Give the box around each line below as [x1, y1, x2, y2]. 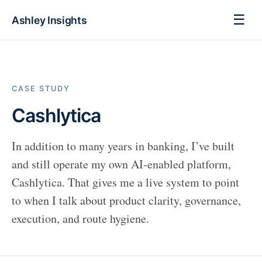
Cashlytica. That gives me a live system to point [12, 174, 239, 190]
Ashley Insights [12, 13, 87, 26]
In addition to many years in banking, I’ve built [12, 138, 235, 154]
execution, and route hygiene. [12, 211, 149, 226]
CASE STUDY [12, 84, 70, 93]
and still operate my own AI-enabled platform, [12, 156, 231, 172]
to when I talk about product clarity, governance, [12, 192, 241, 208]
